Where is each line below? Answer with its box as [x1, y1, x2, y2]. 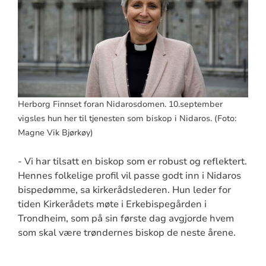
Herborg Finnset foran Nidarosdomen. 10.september [17, 98, 223, 110]
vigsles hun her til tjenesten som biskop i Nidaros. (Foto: [17, 112, 236, 124]
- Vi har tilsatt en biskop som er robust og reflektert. [17, 154, 247, 168]
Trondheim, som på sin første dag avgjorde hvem [17, 211, 234, 225]
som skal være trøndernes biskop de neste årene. [17, 226, 236, 239]
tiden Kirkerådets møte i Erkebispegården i [17, 197, 207, 211]
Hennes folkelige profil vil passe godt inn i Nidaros [17, 169, 241, 182]
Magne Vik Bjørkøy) [17, 126, 93, 138]
